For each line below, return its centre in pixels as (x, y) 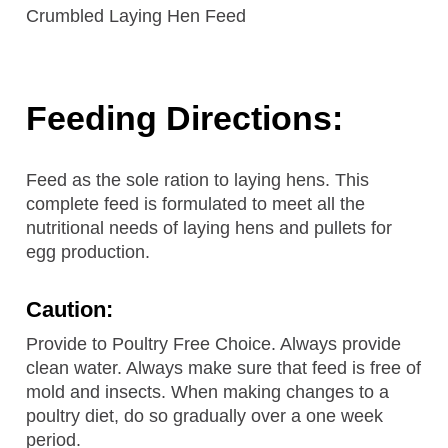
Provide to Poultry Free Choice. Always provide (214, 343)
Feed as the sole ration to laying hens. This (198, 179)
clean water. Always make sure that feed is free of (224, 367)
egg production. (88, 251)
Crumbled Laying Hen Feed (136, 15)
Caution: (70, 309)
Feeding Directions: (185, 117)
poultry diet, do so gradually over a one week (205, 415)
